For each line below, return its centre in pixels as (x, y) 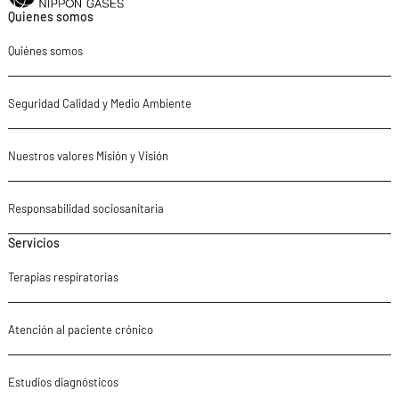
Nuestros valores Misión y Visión (88, 155)
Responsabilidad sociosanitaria (85, 208)
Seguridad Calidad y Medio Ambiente (99, 103)
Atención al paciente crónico (80, 329)
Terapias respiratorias (63, 277)
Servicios (33, 242)
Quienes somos (50, 16)
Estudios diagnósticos (63, 382)
